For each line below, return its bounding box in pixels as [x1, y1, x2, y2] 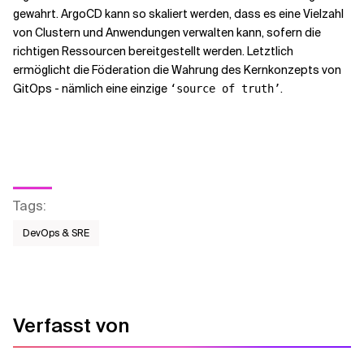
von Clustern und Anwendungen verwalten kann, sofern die [13, 24, 321, 40]
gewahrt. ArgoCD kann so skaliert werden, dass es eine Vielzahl [13, 6, 344, 21]
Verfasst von [13, 312, 129, 338]
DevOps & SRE [23, 226, 89, 240]
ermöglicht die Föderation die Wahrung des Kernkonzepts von [13, 62, 341, 77]
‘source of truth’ [170, 81, 280, 95]
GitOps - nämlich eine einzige [13, 80, 170, 96]
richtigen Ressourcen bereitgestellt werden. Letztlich [13, 43, 293, 58]
